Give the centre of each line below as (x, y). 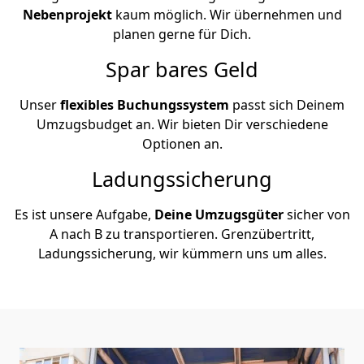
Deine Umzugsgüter (219, 214)
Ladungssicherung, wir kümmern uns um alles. (182, 253)
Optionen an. (182, 143)
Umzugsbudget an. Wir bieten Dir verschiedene (182, 124)
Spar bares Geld (182, 69)
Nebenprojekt (69, 14)
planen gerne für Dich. (182, 34)
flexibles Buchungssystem (145, 104)
